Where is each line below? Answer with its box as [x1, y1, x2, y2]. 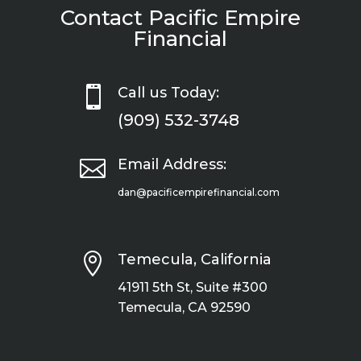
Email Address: [117, 156, 226, 174]
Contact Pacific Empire [60, 5, 301, 31]
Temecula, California [117, 251, 272, 269]
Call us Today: [117, 84, 219, 102]
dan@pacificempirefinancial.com [117, 186, 280, 199]
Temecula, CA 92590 [117, 300, 251, 316]
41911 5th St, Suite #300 [117, 280, 268, 296]
